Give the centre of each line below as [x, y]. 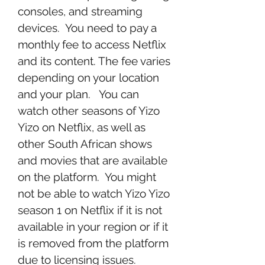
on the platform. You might [87, 177]
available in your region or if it [93, 227]
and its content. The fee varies [94, 61]
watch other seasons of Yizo [89, 111]
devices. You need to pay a [87, 28]
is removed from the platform [93, 243]
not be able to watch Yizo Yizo [94, 193]
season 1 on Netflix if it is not [90, 210]
